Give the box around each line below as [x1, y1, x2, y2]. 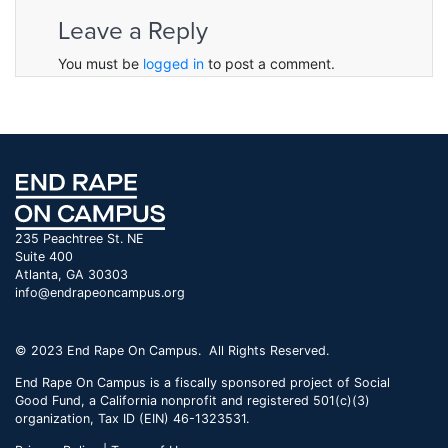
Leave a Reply [58, 17, 208, 47]
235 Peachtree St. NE [15, 231, 144, 246]
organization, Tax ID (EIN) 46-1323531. [15, 411, 249, 426]
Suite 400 [15, 249, 73, 264]
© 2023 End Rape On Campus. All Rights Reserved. [15, 343, 329, 358]
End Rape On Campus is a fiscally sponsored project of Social [15, 375, 390, 390]
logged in [143, 55, 204, 73]
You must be [58, 55, 143, 73]
